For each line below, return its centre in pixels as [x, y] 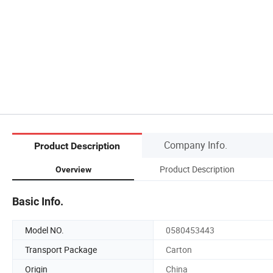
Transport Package [61, 249]
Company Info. [196, 145]
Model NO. [44, 230]
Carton [179, 249]
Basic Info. [38, 201]
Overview [73, 169]
